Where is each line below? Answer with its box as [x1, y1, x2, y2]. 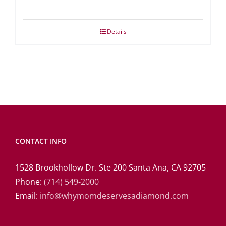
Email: [15, 190, 40, 201]
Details [106, 27, 127, 36]
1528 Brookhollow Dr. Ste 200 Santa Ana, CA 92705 [15, 161, 206, 173]
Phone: [15, 176, 44, 187]
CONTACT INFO [15, 136, 67, 146]
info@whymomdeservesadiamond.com [40, 190, 189, 201]
